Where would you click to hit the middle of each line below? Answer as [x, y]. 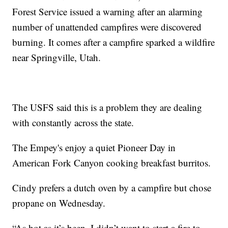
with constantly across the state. [73, 123]
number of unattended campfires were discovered [107, 27]
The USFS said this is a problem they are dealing [107, 107]
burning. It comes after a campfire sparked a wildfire [114, 42]
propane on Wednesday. [59, 203]
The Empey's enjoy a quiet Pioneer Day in [94, 148]
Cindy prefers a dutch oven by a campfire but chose [112, 188]
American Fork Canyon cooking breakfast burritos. [112, 163]
